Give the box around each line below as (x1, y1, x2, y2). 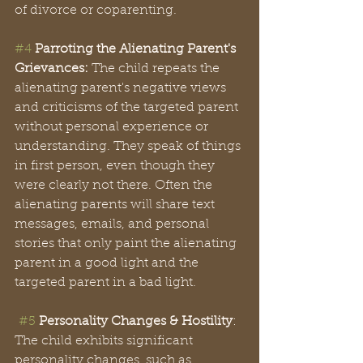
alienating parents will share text (15, 199, 218, 211)
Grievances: (15, 62, 88, 75)
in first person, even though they (15, 160, 218, 173)
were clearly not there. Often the (15, 179, 216, 192)
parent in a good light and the (15, 257, 202, 270)
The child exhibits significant (15, 335, 196, 348)
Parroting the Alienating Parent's (35, 43, 239, 56)
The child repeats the (88, 62, 223, 75)
